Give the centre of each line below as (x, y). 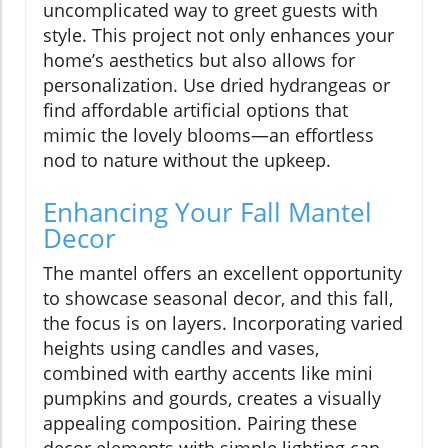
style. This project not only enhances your (218, 34)
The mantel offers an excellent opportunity (222, 272)
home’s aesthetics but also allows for (199, 59)
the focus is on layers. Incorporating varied (223, 322)
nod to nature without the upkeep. (187, 159)
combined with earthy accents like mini (208, 372)
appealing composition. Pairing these (200, 422)
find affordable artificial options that (195, 109)
